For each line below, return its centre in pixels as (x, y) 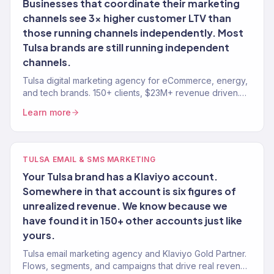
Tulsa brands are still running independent (126, 47)
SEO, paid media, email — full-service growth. (114, 105)
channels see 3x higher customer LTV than (127, 18)
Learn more (47, 112)
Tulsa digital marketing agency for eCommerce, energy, (135, 80)
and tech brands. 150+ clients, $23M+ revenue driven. (131, 93)
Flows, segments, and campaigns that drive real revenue (137, 266)
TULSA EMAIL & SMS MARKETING (89, 159)
